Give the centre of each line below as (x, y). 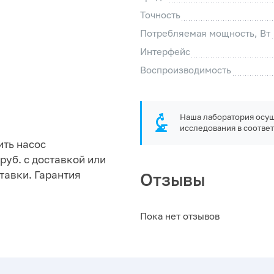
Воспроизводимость (186, 70)
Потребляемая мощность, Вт (205, 33)
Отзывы (172, 180)
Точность (160, 15)
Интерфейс (165, 52)
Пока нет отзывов (180, 216)
